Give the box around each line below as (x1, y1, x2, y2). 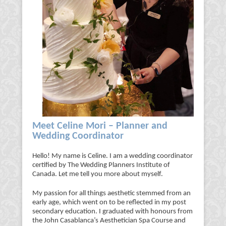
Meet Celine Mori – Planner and (32, 121, 167, 131)
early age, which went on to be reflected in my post (32, 198, 186, 206)
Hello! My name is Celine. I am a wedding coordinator (32, 152, 193, 160)
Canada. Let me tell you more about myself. (32, 170, 163, 178)
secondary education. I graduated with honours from (32, 207, 193, 215)
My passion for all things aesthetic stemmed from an (32, 189, 191, 197)
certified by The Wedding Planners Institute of (32, 161, 170, 169)
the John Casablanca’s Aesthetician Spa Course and (32, 216, 186, 224)
